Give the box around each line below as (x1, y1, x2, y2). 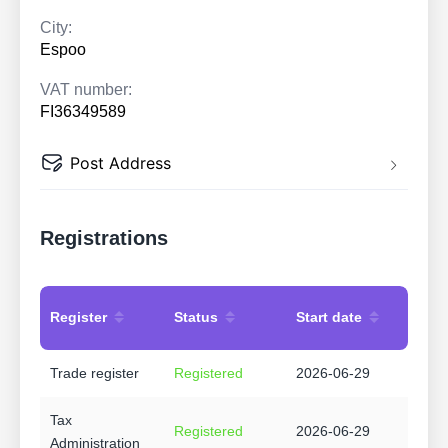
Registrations (40, 227, 168, 250)
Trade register (50, 365, 139, 382)
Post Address (70, 153, 171, 174)
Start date (296, 308, 362, 325)
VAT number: (40, 81, 132, 99)
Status (174, 308, 218, 325)
